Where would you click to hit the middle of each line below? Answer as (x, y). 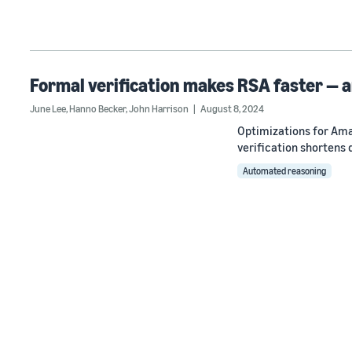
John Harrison (159, 109)
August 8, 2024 (232, 109)
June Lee (48, 109)
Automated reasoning (284, 171)
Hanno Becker (97, 109)
